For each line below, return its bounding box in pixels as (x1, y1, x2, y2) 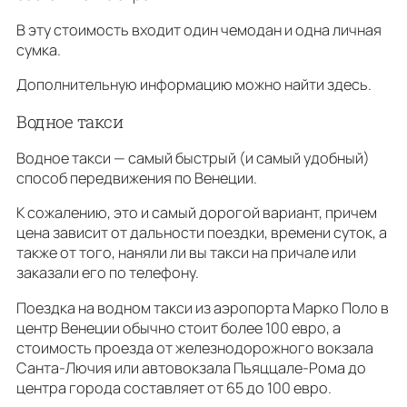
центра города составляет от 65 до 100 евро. (16, 377, 332, 398)
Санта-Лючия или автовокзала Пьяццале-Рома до (16, 357, 366, 378)
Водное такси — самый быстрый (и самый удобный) (16, 148, 370, 169)
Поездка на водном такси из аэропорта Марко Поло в (16, 297, 389, 318)
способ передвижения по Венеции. (16, 168, 260, 189)
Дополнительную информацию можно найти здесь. (16, 74, 372, 94)
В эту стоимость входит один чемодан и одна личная (16, 19, 382, 40)
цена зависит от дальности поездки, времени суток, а (16, 223, 387, 243)
